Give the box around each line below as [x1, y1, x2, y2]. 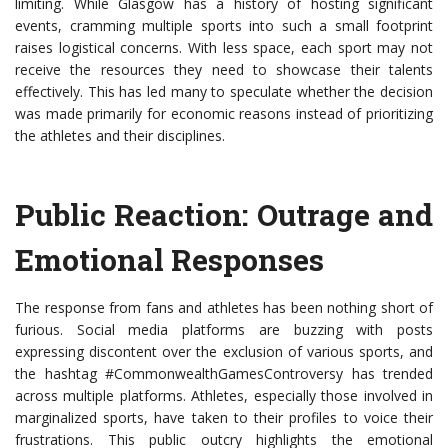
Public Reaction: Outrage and [15, 195, 433, 235]
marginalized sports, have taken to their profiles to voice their [15, 408, 433, 428]
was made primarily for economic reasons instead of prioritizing [15, 104, 433, 124]
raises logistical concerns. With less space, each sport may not [15, 38, 433, 58]
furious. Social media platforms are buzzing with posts [15, 320, 433, 340]
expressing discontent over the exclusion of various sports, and [15, 342, 433, 362]
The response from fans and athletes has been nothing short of [15, 298, 433, 318]
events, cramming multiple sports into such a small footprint [15, 16, 433, 36]
